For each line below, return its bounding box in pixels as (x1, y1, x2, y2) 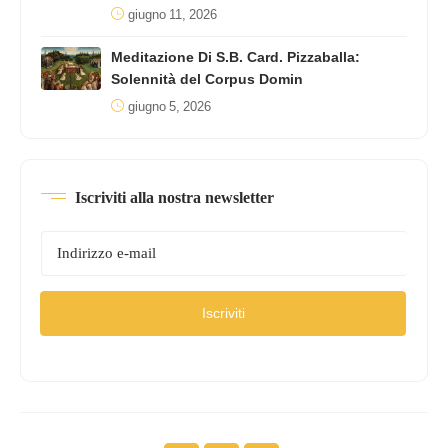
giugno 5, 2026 (128, 92, 211, 121)
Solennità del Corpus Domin (111, 64, 303, 94)
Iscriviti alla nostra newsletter (75, 188, 274, 206)
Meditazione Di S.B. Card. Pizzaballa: (111, 42, 360, 72)
